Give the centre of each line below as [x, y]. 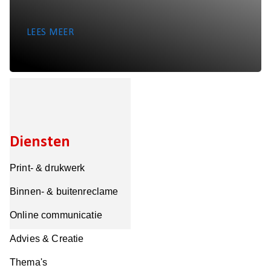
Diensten [40, 142]
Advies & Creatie [47, 239]
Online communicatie [56, 215]
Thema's [29, 262]
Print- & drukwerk [47, 168]
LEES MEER [51, 33]
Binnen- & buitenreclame [64, 191]
